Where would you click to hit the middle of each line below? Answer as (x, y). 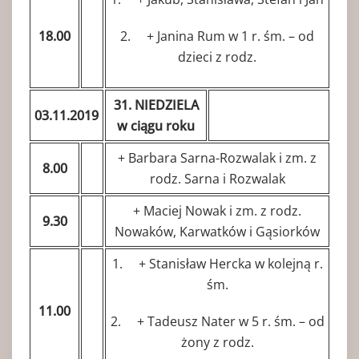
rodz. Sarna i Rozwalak (217, 178)
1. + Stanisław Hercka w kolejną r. (217, 263)
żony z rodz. (217, 342)
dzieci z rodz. (217, 56)
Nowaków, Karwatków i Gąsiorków (217, 231)
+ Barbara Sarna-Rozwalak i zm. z (217, 157)
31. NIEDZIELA (156, 105)
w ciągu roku (156, 125)
